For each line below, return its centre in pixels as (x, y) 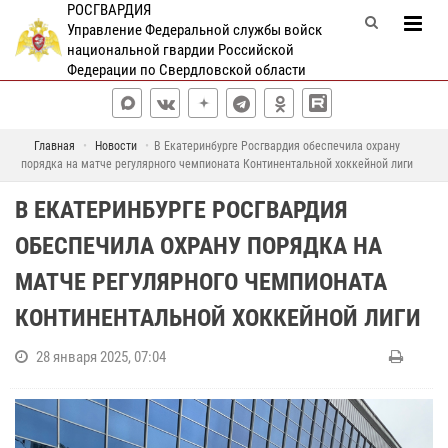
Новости (115, 146)
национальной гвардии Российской (180, 50)
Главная (54, 146)
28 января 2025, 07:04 (101, 357)
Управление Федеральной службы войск (194, 30)
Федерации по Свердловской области (186, 70)
